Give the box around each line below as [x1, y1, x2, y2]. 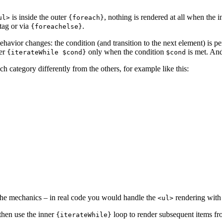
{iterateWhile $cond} [7, 49, 86, 56]
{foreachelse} [31, 23, 82, 31]
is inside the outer [10, 13, 68, 22]
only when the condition [86, 48, 166, 56]
